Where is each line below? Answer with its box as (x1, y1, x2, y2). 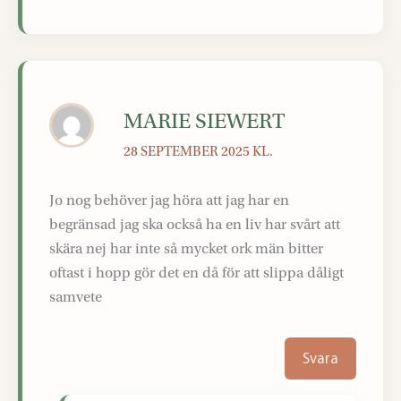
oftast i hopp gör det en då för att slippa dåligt (49, 264, 344, 282)
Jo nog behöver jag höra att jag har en (49, 192, 289, 209)
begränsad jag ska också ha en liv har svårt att (49, 216, 340, 234)
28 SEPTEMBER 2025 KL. (124, 142, 274, 159)
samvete (49, 288, 102, 306)
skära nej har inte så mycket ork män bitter (49, 240, 323, 258)
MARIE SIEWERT (124, 108, 286, 133)
